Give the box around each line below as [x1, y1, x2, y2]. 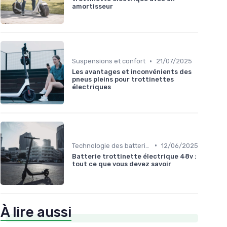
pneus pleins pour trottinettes [72, 75, 174, 84]
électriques [72, 83, 111, 91]
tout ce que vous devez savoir [72, 160, 171, 168]
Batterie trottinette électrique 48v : [72, 152, 197, 160]
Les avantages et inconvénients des [72, 68, 192, 76]
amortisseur [72, 3, 113, 11]
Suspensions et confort [72, 57, 145, 65]
